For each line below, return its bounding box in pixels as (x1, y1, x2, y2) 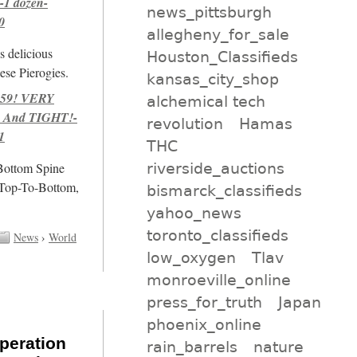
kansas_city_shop (146, 69, 279, 88)
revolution (146, 114, 223, 132)
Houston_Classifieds (146, 47, 298, 65)
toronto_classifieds (146, 226, 288, 244)
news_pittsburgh (146, 2, 272, 21)
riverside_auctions (146, 159, 284, 177)
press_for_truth (146, 292, 262, 311)
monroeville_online (146, 270, 291, 288)
